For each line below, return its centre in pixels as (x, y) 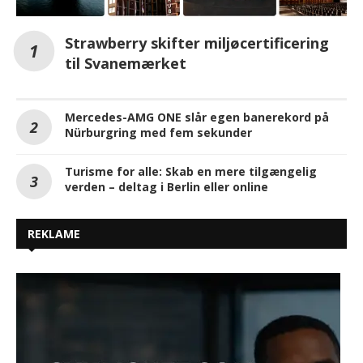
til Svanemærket (126, 64)
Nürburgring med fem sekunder (158, 133)
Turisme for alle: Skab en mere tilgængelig (191, 172)
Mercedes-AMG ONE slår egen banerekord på (197, 117)
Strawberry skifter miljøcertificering (197, 43)
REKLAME (54, 234)
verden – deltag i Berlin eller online (167, 187)
